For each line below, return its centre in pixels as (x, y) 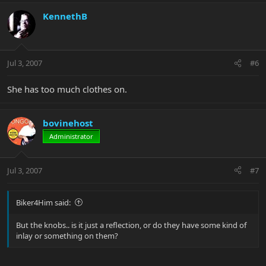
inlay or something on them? (67, 235)
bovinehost (68, 123)
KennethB (65, 16)
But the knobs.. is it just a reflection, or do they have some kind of (131, 225)
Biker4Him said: (43, 202)
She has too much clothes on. (67, 89)
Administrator (71, 137)
